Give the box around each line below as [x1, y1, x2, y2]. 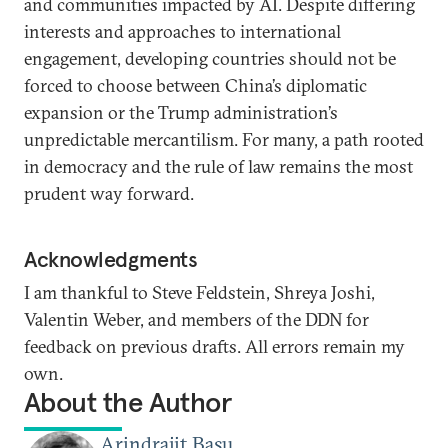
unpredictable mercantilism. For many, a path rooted [24, 128, 424, 151]
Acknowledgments [24, 245, 198, 273]
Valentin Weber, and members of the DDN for [24, 308, 369, 331]
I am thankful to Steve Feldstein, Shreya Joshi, [24, 281, 375, 304]
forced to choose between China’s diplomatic [24, 74, 367, 97]
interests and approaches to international [24, 20, 341, 43]
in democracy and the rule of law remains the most [24, 155, 413, 178]
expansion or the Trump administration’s [24, 101, 338, 124]
